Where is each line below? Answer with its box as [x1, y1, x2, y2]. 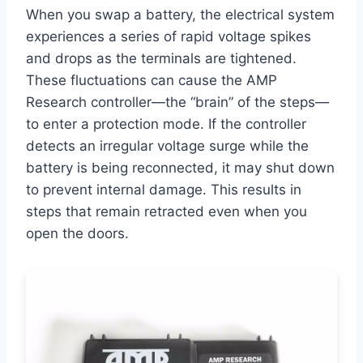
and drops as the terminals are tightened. [26, 50, 297, 67]
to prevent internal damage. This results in [26, 181, 301, 199]
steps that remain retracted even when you [26, 203, 307, 220]
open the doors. [26, 225, 129, 242]
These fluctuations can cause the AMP [26, 72, 277, 89]
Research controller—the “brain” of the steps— [26, 94, 329, 111]
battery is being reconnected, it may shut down [26, 160, 335, 177]
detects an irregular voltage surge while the [26, 138, 309, 155]
